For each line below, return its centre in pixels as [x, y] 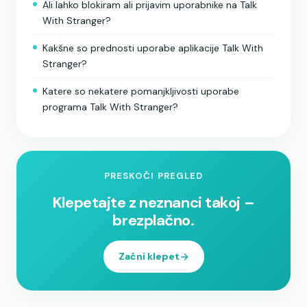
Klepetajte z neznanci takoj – [153, 203]
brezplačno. [153, 221]
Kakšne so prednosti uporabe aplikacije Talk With [153, 48]
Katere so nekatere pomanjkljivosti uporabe [141, 91]
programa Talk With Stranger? [110, 107]
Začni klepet [149, 257]
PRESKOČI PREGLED [153, 176]
